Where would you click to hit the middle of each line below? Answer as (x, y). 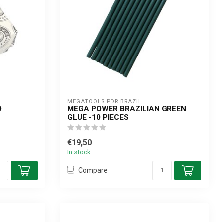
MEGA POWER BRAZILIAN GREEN (127, 109)
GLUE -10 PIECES (98, 117)
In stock (79, 152)
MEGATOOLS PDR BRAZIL (105, 101)
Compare (93, 170)
